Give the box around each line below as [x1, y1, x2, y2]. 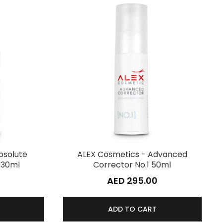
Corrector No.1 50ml [93, 159, 171, 170]
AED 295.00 [107, 174, 158, 187]
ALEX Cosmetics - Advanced [77, 149, 187, 160]
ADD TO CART [108, 204, 157, 214]
